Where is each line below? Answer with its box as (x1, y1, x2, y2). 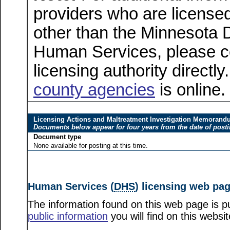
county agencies (33, 81, 155, 99)
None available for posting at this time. (33, 142, 148, 149)
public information (28, 210, 108, 222)
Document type (33, 133, 81, 141)
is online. (155, 81, 225, 99)
